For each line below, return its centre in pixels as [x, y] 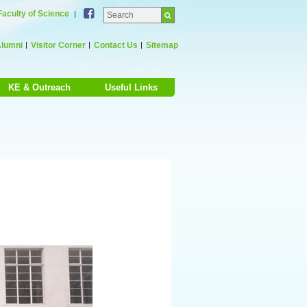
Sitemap [162, 45]
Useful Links [131, 87]
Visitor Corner [58, 45]
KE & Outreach [39, 87]
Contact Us [116, 45]
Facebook [120, 13]
